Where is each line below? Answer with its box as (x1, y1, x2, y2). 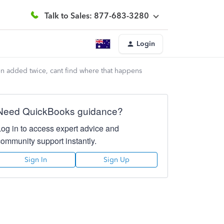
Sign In (24, 155, 47, 164)
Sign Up (103, 155, 129, 164)
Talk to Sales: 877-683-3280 (44, 10, 149, 20)
